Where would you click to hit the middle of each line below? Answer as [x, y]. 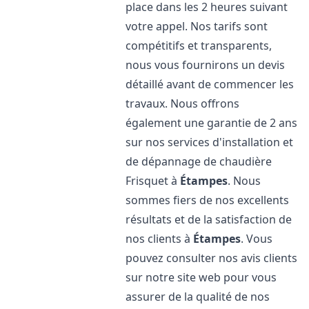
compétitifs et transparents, [199, 46]
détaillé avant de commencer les [210, 84]
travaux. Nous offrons [183, 103]
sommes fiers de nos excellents [208, 200]
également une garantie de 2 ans [212, 123]
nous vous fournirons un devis [206, 65]
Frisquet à [153, 181]
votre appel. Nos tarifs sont [197, 26]
